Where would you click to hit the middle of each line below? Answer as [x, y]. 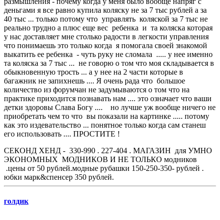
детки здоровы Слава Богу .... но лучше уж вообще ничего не [110, 108]
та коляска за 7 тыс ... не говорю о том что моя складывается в [109, 63]
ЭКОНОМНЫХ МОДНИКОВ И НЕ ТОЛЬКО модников [100, 160]
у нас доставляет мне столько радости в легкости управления [106, 37]
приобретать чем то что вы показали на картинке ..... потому [107, 116]
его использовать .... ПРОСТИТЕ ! [62, 134]
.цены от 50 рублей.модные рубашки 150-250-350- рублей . [104, 168]
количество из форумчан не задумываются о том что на [97, 90]
